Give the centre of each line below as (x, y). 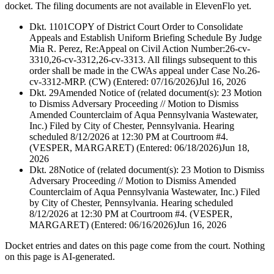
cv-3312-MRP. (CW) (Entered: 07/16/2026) (114, 82)
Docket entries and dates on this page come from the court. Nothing (135, 246)
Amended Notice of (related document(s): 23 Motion (160, 93)
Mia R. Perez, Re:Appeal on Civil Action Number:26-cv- (140, 49)
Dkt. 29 (44, 93)
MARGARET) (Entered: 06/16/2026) (103, 225)
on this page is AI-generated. (60, 257)
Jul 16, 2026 (222, 82)
